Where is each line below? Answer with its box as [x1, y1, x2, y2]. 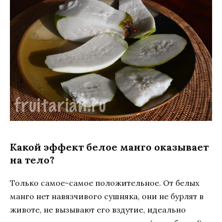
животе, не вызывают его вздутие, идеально [10, 204, 186, 215]
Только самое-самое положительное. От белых [10, 177, 199, 188]
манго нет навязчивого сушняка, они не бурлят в [10, 191, 204, 201]
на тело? [10, 153, 55, 166]
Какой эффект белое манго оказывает [10, 140, 209, 153]
